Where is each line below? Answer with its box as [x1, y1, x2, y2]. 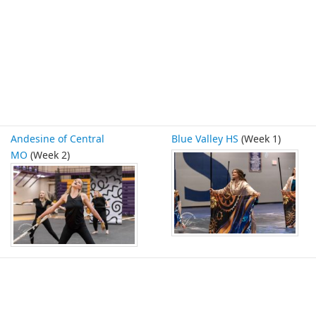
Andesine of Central [11, 132, 104, 146]
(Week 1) [238, 132, 281, 146]
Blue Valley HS [171, 132, 238, 146]
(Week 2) [28, 148, 70, 162]
